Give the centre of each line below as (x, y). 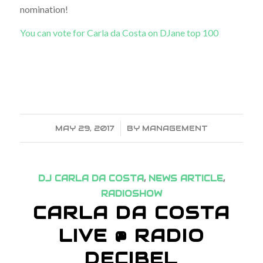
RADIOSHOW (131, 193)
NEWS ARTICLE (186, 178)
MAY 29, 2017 (85, 128)
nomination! (44, 9)
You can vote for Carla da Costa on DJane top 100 (119, 33)
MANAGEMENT (175, 128)
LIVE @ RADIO (131, 235)
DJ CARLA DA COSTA (91, 178)
